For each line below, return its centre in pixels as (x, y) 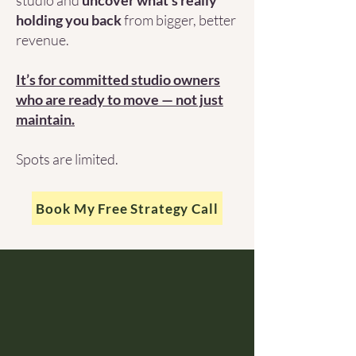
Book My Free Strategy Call (127, 208)
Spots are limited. (68, 159)
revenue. (43, 40)
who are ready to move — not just (120, 99)
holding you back (69, 20)
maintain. (45, 119)
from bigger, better (179, 20)
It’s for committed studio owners (118, 79)
